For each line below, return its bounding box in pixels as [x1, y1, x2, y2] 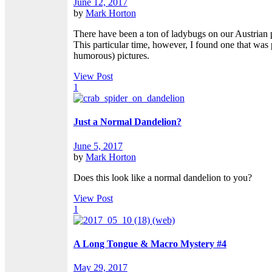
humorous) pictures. [73, 50, 149, 61]
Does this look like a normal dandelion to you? [73, 172, 252, 183]
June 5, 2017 [73, 140, 123, 151]
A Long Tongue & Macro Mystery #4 [73, 238, 226, 249]
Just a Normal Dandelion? [73, 117, 182, 127]
